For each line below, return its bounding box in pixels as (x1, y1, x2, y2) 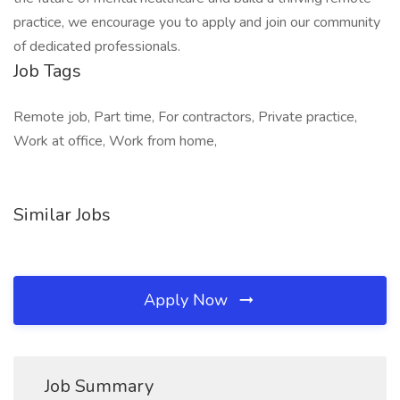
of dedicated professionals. (13, 37, 180, 56)
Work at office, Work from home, (13, 131, 217, 151)
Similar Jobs (13, 203, 111, 227)
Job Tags (13, 59, 81, 83)
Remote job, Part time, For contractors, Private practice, (13, 107, 357, 127)
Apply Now (144, 289, 232, 311)
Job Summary (45, 374, 154, 398)
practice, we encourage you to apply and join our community (13, 12, 380, 32)
